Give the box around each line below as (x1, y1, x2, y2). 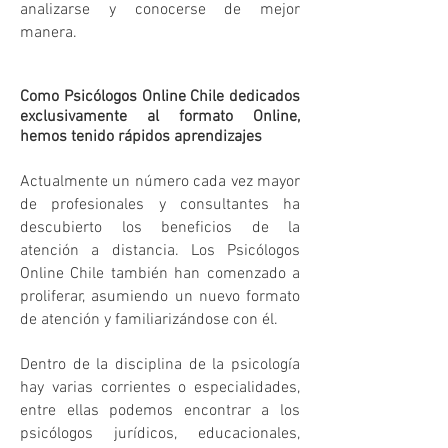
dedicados (224, 87, 300, 107)
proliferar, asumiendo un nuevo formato (20, 287, 300, 307)
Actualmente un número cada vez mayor (20, 172, 300, 192)
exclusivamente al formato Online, (20, 107, 300, 127)
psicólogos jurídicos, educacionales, (20, 424, 300, 444)
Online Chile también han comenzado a (20, 264, 300, 284)
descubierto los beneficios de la (20, 218, 300, 238)
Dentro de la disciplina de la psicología (20, 355, 300, 375)
